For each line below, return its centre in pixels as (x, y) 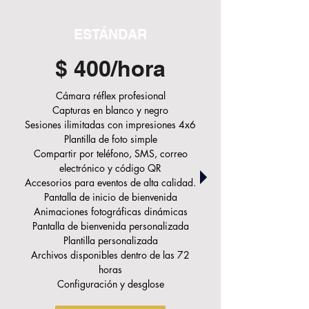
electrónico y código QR (110, 168)
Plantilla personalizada (110, 240)
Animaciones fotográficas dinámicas (110, 211)
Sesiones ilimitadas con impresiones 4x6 (110, 124)
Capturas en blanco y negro (110, 110)
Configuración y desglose (110, 284)
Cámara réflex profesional (110, 96)
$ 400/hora (110, 68)
